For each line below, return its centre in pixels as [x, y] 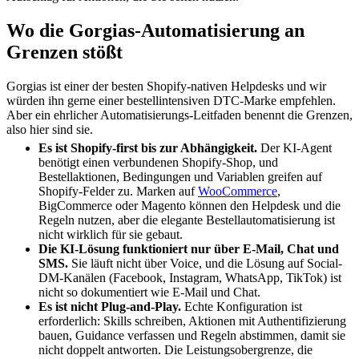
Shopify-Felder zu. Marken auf [118, 192]
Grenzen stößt [65, 52]
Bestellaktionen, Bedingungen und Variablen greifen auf [180, 177]
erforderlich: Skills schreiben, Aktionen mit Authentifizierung [192, 321]
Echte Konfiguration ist [242, 307]
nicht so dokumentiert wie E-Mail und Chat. [149, 292]
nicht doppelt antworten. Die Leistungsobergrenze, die [175, 350]
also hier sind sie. [50, 130]
